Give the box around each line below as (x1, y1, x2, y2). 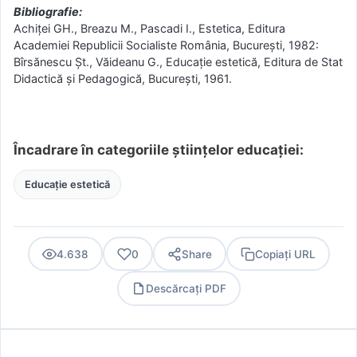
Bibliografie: (14, 4, 82, 18)
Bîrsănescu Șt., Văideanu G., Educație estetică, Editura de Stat (14, 54, 343, 69)
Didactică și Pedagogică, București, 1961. (14, 71, 232, 85)
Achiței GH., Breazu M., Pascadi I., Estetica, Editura (14, 21, 285, 35)
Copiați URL (254, 247, 316, 261)
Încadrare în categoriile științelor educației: (14, 142, 304, 159)
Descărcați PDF (145, 281, 226, 295)
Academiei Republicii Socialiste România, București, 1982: (14, 37, 319, 52)
